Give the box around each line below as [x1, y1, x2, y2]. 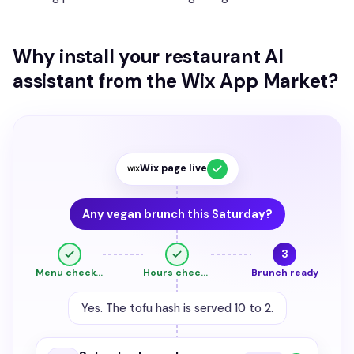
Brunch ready [250, 265, 318, 279]
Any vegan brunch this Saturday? [81, 206, 273, 221]
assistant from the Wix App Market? [13, 68, 338, 93]
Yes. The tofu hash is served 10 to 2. [81, 300, 273, 315]
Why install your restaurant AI [13, 43, 284, 69]
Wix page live [139, 162, 207, 175]
